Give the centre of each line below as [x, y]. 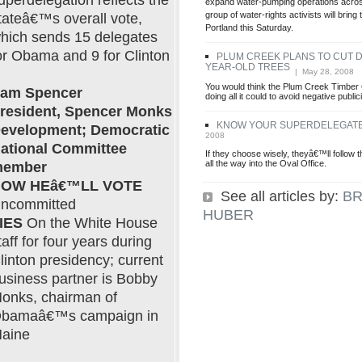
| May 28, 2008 [322, 71]
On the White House [90, 223]
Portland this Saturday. [249, 30]
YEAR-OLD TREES [248, 69]
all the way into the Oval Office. [266, 166]
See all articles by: [278, 196]
